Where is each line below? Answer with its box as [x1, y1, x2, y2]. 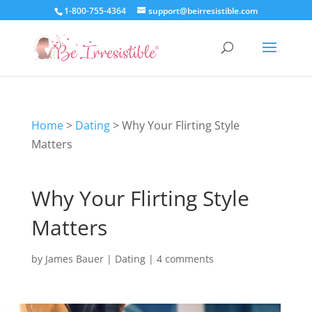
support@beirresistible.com [148, 5, 258, 17]
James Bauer [45, 252, 104, 265]
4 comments [156, 252, 214, 265]
